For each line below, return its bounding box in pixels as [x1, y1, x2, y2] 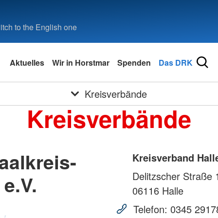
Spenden [117, 56, 151, 68]
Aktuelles [10, 56, 44, 68]
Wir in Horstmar [52, 56, 109, 68]
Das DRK [159, 56, 193, 68]
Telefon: [130, 202, 170, 217]
